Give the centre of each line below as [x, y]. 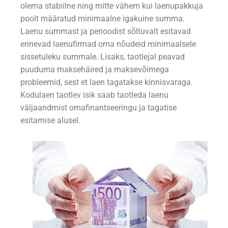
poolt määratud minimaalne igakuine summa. [103, 19]
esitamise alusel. [50, 121]
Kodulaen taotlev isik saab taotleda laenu [94, 95]
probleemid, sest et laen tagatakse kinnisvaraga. [107, 83]
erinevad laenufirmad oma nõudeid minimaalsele [108, 45]
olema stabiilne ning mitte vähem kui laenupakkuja [112, 6]
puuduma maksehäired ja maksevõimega [95, 70]
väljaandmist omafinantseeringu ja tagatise [98, 108]
